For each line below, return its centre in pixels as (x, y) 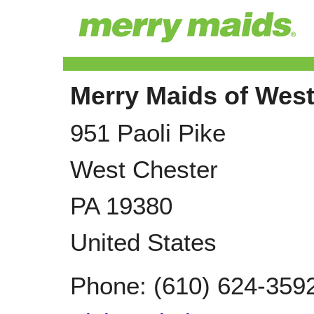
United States (143, 242)
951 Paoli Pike (148, 133)
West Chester (144, 169)
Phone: (112, 286)
